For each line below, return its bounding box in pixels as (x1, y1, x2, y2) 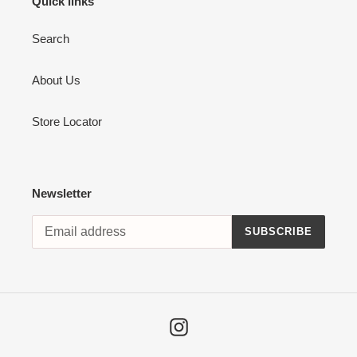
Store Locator (32, 115, 102, 129)
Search (32, 32, 69, 46)
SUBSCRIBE (244, 226, 312, 238)
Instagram (186, 318, 240, 332)
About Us (32, 73, 80, 88)
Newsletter (32, 186, 92, 201)
